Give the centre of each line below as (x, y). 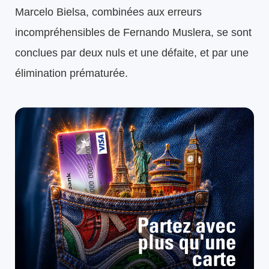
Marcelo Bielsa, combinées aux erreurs (108, 12)
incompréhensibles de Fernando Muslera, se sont (133, 32)
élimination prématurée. (71, 73)
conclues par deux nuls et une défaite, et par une (132, 53)
